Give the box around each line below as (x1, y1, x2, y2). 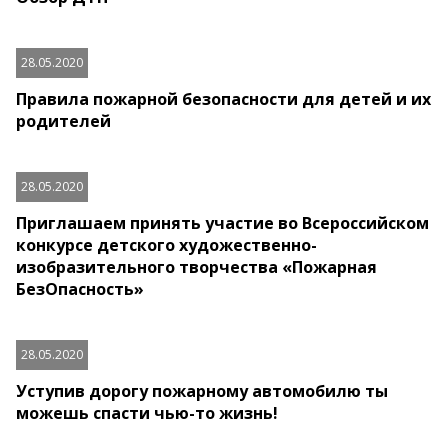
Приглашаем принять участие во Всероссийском (16, 212, 429, 235)
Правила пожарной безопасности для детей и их (16, 88, 431, 111)
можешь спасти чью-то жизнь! (16, 402, 278, 425)
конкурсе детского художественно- (16, 234, 317, 257)
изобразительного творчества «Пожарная (16, 256, 377, 279)
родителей (16, 110, 111, 133)
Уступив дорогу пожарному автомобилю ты (16, 380, 388, 403)
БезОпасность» (16, 278, 144, 301)
